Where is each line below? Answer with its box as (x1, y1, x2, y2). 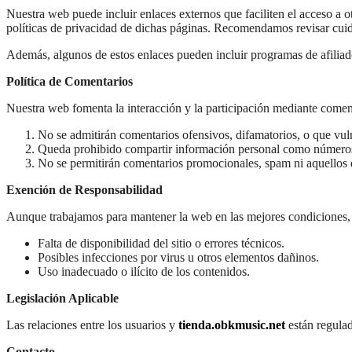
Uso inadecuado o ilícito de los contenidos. (38, 264, 250, 278)
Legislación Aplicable (6, 291, 119, 305)
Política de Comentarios (6, 74, 133, 88)
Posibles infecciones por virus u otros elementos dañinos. (38, 250, 319, 264)
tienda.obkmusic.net (178, 317, 285, 332)
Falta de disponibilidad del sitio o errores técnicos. (38, 236, 284, 250)
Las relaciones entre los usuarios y (6, 317, 178, 332)
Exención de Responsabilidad (6, 182, 163, 196)
